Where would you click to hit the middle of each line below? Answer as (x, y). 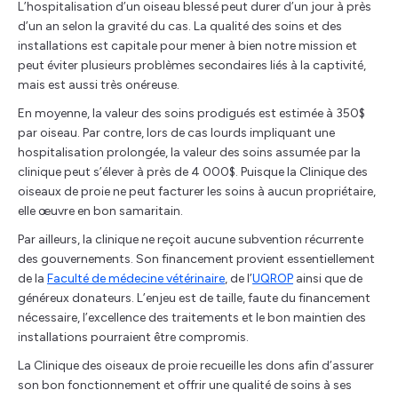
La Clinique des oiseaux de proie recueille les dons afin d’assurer (196, 366)
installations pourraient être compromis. (133, 337)
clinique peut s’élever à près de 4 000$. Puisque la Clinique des (193, 172)
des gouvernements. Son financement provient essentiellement (196, 259)
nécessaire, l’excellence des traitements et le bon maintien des (192, 318)
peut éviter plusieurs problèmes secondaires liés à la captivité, (192, 65)
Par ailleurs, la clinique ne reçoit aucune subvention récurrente (191, 239)
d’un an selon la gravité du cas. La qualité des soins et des (180, 26)
